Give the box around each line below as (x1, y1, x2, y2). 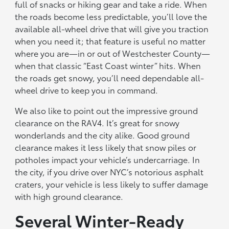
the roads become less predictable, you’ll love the (15, 10, 208, 22)
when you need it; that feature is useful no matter (15, 35, 206, 47)
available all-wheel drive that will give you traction (15, 22, 209, 35)
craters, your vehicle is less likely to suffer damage (15, 178, 209, 190)
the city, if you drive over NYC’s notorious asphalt (15, 166, 204, 178)
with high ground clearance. (15, 190, 124, 202)
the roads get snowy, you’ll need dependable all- (15, 72, 204, 84)
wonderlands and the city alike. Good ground (15, 129, 190, 141)
